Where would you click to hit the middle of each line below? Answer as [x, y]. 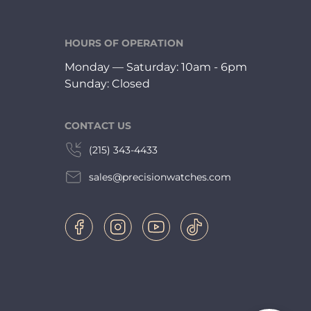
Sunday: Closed [107, 83]
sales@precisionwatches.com [160, 177]
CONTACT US [98, 125]
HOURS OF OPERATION [124, 43]
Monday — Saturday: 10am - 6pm [156, 67]
